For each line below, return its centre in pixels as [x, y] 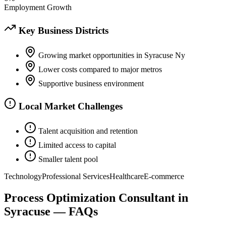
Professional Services [76, 177]
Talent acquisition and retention [88, 131]
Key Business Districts [62, 30]
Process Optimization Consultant [90, 197]
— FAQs [74, 211]
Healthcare [127, 177]
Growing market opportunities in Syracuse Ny [112, 55]
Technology [23, 177]
